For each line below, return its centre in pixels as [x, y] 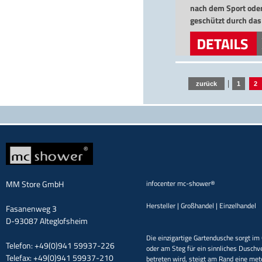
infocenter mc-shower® [181, 183]
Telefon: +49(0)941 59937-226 [60, 245]
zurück [206, 84]
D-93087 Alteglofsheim [47, 221]
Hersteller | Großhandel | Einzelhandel [201, 206]
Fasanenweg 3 [31, 208]
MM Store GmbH [35, 184]
